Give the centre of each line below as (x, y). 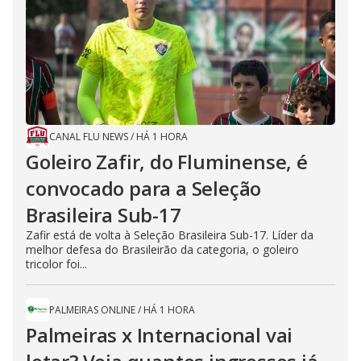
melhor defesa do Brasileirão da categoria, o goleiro (162, 249)
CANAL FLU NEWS (89, 137)
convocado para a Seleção (144, 188)
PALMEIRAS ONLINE (92, 310)
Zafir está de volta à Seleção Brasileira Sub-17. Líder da (170, 235)
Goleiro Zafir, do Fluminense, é (167, 162)
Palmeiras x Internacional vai (160, 335)
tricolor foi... (56, 264)
